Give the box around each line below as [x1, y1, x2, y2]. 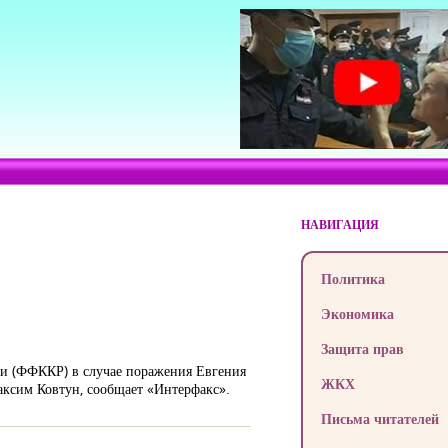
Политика [320, 269, 385, 288]
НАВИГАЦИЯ [300, 216, 379, 233]
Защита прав [320, 339, 404, 358]
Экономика [320, 304, 394, 323]
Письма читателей [320, 409, 439, 428]
